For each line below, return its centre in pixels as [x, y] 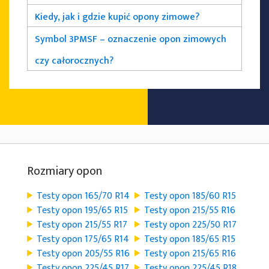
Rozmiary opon [65, 171]
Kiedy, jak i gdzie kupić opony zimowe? [117, 17]
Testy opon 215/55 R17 [82, 225]
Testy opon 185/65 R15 [190, 239]
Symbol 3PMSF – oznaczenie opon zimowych [131, 39]
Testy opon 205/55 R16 [83, 253]
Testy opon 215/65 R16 [190, 253]
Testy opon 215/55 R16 [190, 210]
